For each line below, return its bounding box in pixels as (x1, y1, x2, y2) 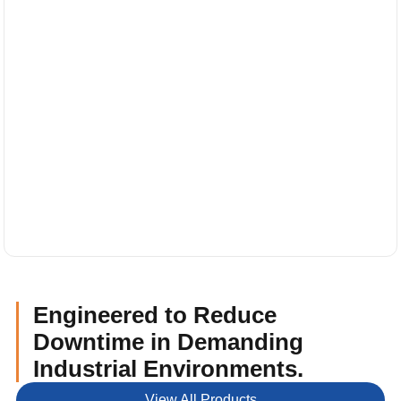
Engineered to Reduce (32, 302, 277, 328)
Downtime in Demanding (32, 328, 303, 354)
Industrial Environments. (32, 355, 303, 381)
